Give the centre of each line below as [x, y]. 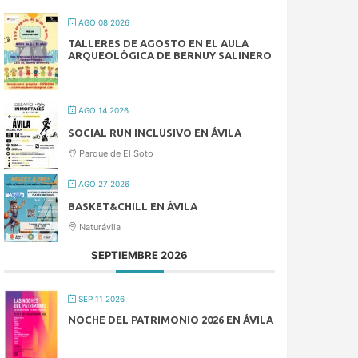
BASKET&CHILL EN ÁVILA [133, 206]
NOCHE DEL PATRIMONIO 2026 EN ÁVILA [171, 319]
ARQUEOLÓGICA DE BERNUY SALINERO [170, 55]
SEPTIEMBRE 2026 [140, 255]
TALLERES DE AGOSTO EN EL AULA [159, 43]
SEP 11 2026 [101, 298]
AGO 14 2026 [103, 110]
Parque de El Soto [115, 153]
